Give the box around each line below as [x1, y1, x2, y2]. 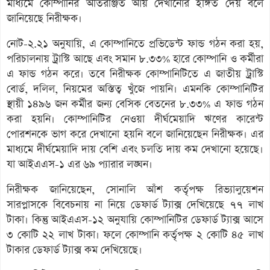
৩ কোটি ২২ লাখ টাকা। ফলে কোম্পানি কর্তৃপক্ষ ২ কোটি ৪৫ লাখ [7, 227, 263, 242]
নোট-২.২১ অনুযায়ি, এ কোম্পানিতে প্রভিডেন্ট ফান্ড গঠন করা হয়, [7, 36, 263, 51]
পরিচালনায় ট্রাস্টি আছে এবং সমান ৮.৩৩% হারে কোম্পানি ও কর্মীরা [7, 51, 263, 66]
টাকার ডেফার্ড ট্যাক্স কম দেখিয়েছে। [7, 242, 142, 257]
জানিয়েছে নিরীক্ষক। [7, 11, 82, 26]
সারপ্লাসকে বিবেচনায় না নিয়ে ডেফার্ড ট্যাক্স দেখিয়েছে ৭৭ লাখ [7, 197, 263, 212]
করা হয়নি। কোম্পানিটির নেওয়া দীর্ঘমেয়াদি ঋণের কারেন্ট [7, 111, 263, 127]
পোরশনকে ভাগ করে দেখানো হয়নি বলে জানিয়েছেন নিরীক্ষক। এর [7, 127, 263, 142]
